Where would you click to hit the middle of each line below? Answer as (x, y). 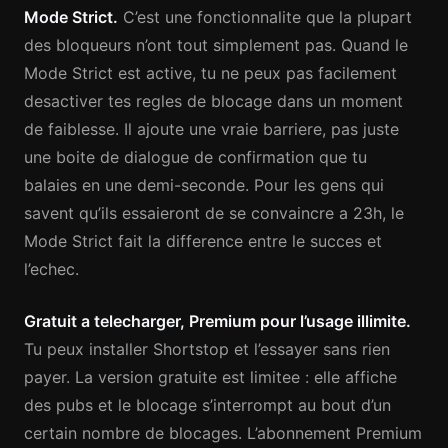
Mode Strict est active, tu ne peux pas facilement (210, 73)
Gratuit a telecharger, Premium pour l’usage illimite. (217, 321)
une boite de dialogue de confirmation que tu (195, 157)
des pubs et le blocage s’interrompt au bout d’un (207, 405)
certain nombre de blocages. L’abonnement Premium (223, 433)
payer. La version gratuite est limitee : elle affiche (210, 377)
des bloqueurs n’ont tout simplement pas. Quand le (216, 45)
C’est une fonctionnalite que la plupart (265, 17)
